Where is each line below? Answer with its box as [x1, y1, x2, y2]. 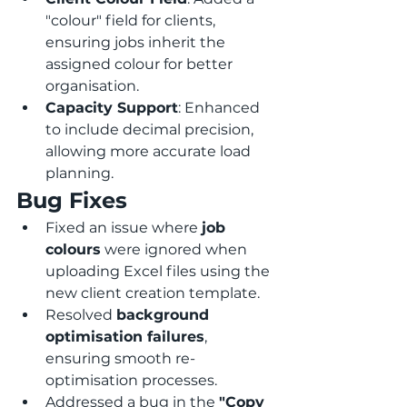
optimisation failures [45, 328, 204, 346]
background [116, 306, 213, 324]
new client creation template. [45, 284, 260, 303]
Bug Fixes [16, 187, 127, 214]
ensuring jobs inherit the [45, 34, 229, 52]
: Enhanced [178, 99, 263, 117]
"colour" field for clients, [45, 12, 219, 30]
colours [45, 241, 101, 259]
